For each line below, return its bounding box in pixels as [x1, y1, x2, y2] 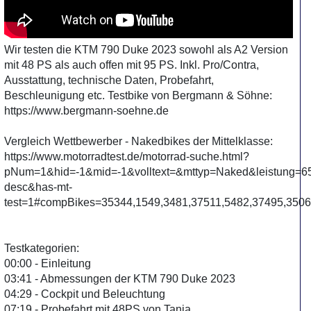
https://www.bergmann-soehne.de [4, 105, 169, 117]
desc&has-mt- [4, 181, 72, 193]
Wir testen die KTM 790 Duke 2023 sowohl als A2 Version [4, 44, 288, 56]
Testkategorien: [4, 242, 79, 254]
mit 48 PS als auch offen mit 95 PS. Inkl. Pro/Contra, [4, 59, 259, 71]
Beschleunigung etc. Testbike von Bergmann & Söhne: [4, 90, 272, 101]
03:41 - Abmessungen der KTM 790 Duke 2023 [4, 273, 235, 285]
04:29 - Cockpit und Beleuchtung [4, 288, 165, 300]
